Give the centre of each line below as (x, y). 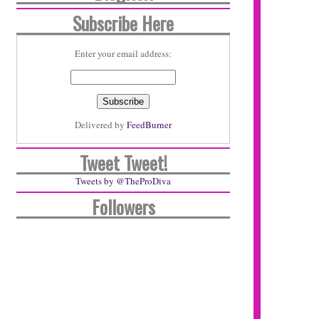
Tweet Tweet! (123, 163)
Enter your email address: (123, 53)
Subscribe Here (123, 23)
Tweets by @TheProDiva (123, 181)
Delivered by (101, 125)
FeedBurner (149, 125)
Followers (123, 207)
